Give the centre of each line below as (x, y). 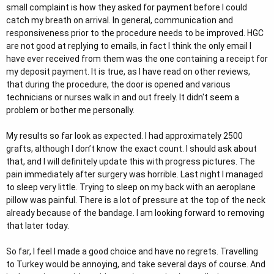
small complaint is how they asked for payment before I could (127, 7)
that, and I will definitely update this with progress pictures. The (131, 161)
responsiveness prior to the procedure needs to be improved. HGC (135, 33)
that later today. (38, 225)
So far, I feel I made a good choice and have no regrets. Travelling (132, 251)
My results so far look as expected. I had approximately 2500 (124, 135)
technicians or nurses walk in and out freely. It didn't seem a (123, 97)
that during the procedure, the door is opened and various (118, 84)
